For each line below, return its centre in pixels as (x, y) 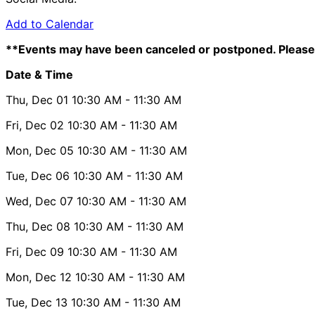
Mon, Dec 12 (39, 277)
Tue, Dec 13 (37, 302)
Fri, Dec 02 (35, 125)
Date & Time (39, 74)
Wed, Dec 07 (39, 201)
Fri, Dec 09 (35, 251)
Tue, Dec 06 (38, 175)
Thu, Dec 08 (38, 226)
